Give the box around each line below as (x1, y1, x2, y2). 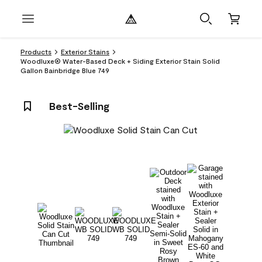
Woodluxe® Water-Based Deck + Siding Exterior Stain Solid (20, 57, 220, 65)
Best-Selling (49, 99, 109, 112)
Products (20, 47, 51, 56)
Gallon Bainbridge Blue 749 (20, 66, 109, 74)
